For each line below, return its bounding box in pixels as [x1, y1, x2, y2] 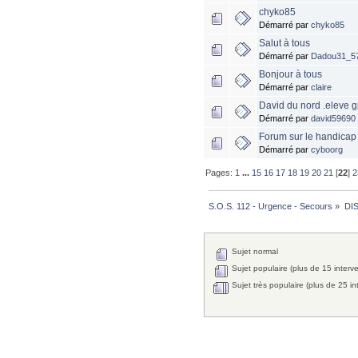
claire [311, 82, 332, 93]
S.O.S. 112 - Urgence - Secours [209, 201, 333, 212]
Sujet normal [229, 246, 279, 256]
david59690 [311, 113, 356, 124]
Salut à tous [259, 38, 311, 50]
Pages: [205, 168, 236, 178]
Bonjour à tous [259, 69, 323, 81]
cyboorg [311, 145, 344, 155]
